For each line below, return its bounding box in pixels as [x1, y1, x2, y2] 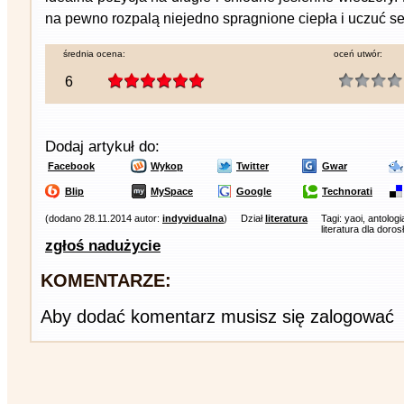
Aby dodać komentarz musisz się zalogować [41, 307, 394, 326]
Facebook [48, 161, 95, 171]
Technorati [322, 186, 372, 197]
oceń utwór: [334, 49, 382, 59]
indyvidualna [162, 213, 224, 224]
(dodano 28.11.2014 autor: [45, 213, 162, 224]
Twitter [236, 161, 269, 171]
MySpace [151, 186, 193, 197]
